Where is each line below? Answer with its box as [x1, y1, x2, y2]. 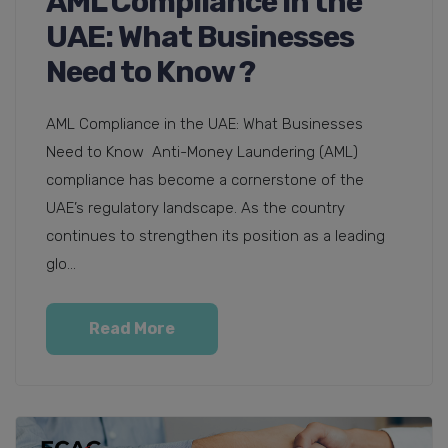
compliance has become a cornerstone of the [46, 171, 364, 190]
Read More [89, 319, 175, 339]
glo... [46, 255, 76, 274]
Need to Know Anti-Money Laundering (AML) [46, 143, 358, 162]
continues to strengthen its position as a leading [46, 227, 385, 246]
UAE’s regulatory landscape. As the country [46, 199, 345, 218]
